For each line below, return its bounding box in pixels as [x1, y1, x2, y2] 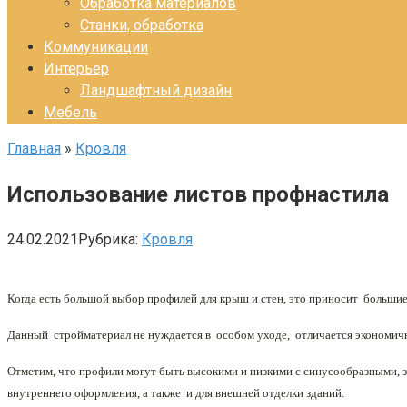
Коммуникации [44, 38, 148, 55]
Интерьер [44, 60, 109, 77]
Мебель [44, 104, 97, 121]
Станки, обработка [80, 16, 203, 34]
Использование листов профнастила [7, 181, 389, 207]
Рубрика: [78, 230, 138, 248]
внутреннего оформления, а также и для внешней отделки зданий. [7, 385, 344, 400]
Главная [7, 140, 61, 157]
